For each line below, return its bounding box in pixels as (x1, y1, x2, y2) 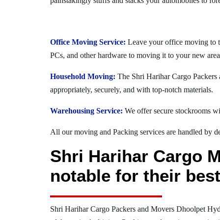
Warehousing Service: (50, 106, 123, 115)
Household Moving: (50, 72, 115, 81)
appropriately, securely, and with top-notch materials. (50, 85, 213, 94)
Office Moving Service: (50, 37, 126, 46)
